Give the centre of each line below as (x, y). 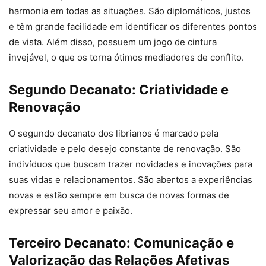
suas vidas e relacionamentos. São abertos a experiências (131, 180)
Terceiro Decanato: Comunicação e (121, 243)
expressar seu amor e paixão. (71, 211)
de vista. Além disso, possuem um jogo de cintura (113, 42)
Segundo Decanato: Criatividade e (119, 90)
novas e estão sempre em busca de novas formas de (119, 195)
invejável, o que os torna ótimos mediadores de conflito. (126, 58)
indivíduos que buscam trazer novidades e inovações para (131, 164)
